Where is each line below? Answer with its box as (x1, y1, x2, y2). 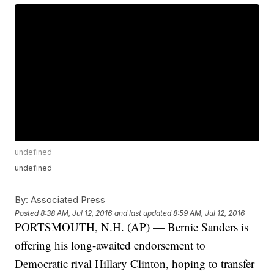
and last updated (114, 208, 172, 218)
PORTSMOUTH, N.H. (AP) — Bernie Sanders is (15, 219, 249, 235)
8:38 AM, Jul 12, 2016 (40, 208, 113, 218)
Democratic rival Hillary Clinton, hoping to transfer (15, 256, 255, 272)
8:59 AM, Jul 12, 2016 (173, 208, 245, 218)
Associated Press (28, 194, 106, 206)
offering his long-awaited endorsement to (15, 237, 206, 253)
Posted (15, 208, 41, 218)
